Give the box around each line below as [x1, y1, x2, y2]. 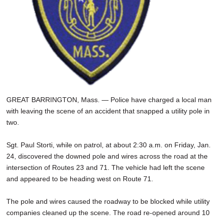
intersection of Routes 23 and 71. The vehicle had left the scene [6, 163, 205, 171]
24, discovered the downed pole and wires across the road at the [6, 152, 208, 160]
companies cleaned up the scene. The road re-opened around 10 [6, 208, 210, 217]
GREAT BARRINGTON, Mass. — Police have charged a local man [6, 95, 212, 104]
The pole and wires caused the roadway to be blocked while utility [6, 197, 210, 205]
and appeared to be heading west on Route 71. [6, 174, 155, 183]
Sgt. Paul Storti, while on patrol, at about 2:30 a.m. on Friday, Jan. [6, 140, 211, 149]
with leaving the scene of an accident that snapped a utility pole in [6, 107, 210, 115]
